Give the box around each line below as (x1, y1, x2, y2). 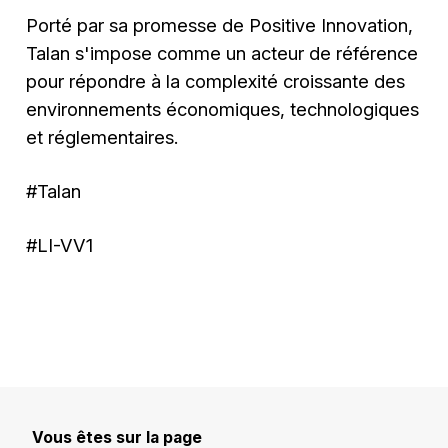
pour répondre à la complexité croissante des (26, 69, 406, 92)
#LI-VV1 (26, 234, 94, 257)
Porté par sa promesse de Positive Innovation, (26, 13, 414, 36)
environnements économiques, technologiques (26, 97, 420, 120)
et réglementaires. (26, 125, 179, 148)
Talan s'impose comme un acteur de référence (26, 41, 419, 64)
